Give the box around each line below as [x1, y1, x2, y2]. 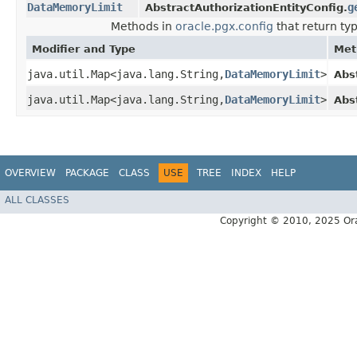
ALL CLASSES [5, 194, 69, 206]
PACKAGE [65, 167, 109, 179]
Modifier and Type [32, 43, 135, 56]
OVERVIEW [5, 167, 56, 179]
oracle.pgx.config [175, 20, 273, 33]
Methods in [110, 20, 175, 33]
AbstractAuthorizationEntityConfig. [145, 2, 347, 14]
